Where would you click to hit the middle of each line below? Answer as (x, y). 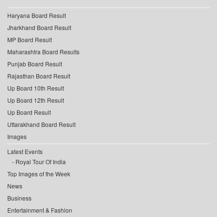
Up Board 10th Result (36, 88)
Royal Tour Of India (41, 162)
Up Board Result (29, 112)
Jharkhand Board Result (39, 28)
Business (19, 198)
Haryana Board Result (37, 15)
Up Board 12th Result (36, 100)
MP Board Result (30, 40)
